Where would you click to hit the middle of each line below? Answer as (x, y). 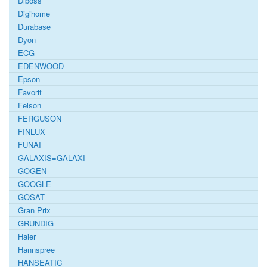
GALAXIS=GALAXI (52, 158)
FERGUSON (40, 119)
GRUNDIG (36, 223)
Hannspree (36, 250)
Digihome (34, 14)
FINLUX (32, 132)
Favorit (30, 92)
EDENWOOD (41, 66)
